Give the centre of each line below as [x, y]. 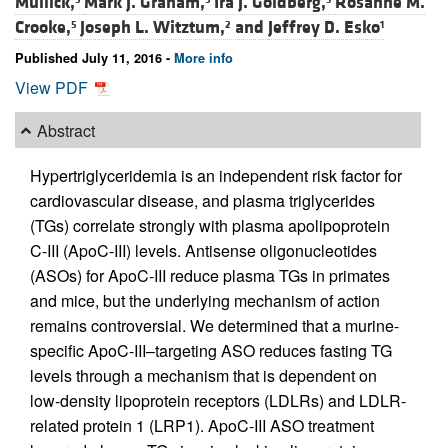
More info [203, 58]
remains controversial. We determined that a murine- [214, 326]
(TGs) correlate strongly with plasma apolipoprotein [210, 226]
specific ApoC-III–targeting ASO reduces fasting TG [211, 351]
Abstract [66, 130]
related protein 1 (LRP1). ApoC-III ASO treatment [202, 426]
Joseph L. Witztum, [152, 28]
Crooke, [43, 28]
